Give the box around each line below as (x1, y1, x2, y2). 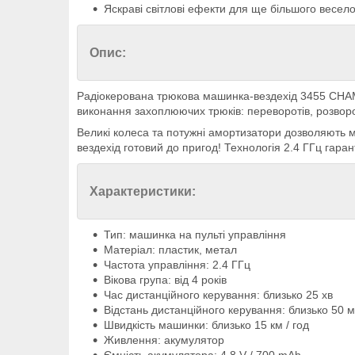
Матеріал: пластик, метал (104, 243, 237, 257)
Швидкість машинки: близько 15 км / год (104, 319, 309, 332)
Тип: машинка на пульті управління (104, 228, 289, 242)
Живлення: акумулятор (104, 334, 224, 347)
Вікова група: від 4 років (104, 273, 227, 287)
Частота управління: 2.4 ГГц (104, 258, 250, 272)
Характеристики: (90, 185, 196, 199)
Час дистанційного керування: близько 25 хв (104, 288, 333, 302)
